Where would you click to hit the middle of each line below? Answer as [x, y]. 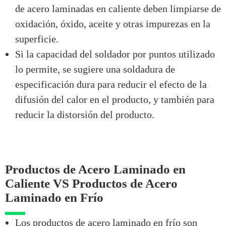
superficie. [37, 39]
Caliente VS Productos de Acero [91, 183]
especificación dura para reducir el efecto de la [111, 84]
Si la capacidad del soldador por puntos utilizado [115, 54]
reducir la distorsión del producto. [85, 114]
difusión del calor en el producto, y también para [115, 99]
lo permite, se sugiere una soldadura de [95, 69]
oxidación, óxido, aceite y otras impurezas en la [113, 23]
